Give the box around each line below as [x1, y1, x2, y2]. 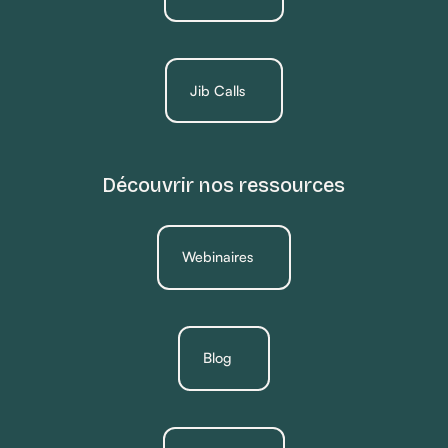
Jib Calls [190, 81, 246, 99]
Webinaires [182, 248, 254, 266]
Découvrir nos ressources [102, 173, 346, 198]
